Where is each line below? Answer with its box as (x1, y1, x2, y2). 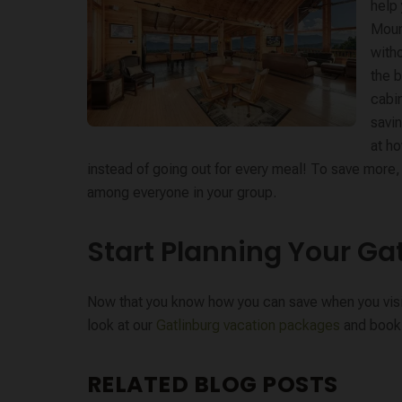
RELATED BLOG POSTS (86, 369, 338, 400)
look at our (86, 317, 156, 334)
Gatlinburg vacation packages (155, 317, 340, 334)
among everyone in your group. (86, 184, 276, 202)
